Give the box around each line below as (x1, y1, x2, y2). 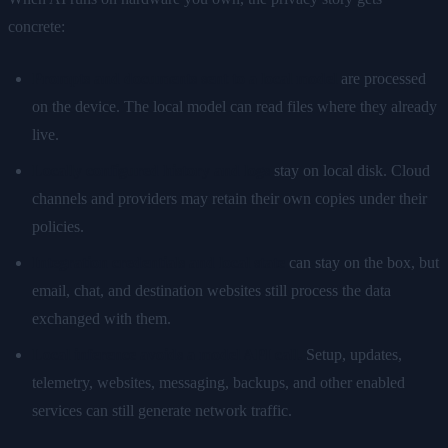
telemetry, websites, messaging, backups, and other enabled (32, 373, 405, 391)
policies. (32, 217, 84, 235)
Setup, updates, (302, 345, 402, 363)
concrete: (8, 17, 65, 35)
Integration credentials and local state (32, 253, 285, 271)
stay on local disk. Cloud (270, 161, 430, 179)
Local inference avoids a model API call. (32, 345, 302, 363)
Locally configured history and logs (32, 161, 270, 179)
